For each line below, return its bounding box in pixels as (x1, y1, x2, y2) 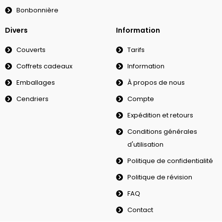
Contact (127, 205, 153, 215)
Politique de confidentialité (127, 156, 213, 166)
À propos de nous (127, 78, 185, 88)
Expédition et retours (127, 111, 193, 120)
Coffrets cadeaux (16, 61, 72, 71)
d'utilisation (127, 140, 164, 150)
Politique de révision (127, 172, 192, 182)
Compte (127, 94, 154, 104)
